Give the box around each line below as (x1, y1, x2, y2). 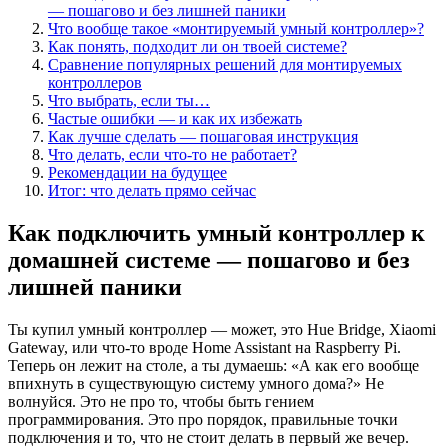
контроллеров (48, 73, 142, 91)
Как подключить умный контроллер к (8, 219, 425, 246)
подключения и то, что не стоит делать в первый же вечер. (8, 428, 409, 446)
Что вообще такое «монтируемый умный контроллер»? (48, 19, 424, 37)
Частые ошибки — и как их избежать (48, 109, 302, 127)
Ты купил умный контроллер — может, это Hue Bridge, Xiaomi (8, 320, 436, 338)
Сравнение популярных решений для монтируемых (48, 55, 402, 73)
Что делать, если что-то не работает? (48, 145, 297, 163)
